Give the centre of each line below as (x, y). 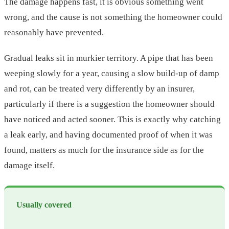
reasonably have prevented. (54, 33)
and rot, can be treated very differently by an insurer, (99, 89)
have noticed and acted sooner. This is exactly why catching (112, 120)
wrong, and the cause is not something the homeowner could (113, 17)
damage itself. (29, 166)
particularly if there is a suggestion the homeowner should (109, 104)
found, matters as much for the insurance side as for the (104, 150)
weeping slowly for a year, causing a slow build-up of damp (112, 74)
